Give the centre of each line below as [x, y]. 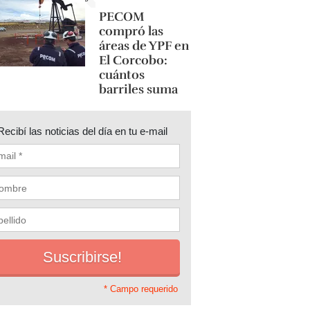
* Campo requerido [140, 289]
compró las [131, 31]
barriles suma [138, 89]
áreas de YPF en [144, 46]
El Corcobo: [133, 60]
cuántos [121, 75]
